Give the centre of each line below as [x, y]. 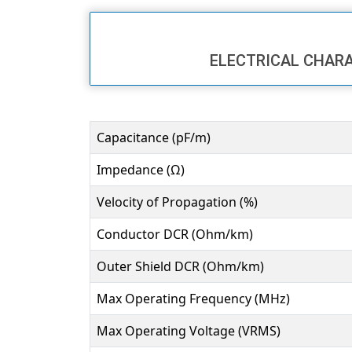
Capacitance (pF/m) [154, 138]
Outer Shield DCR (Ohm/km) [180, 267]
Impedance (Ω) [141, 170]
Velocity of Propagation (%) [177, 202]
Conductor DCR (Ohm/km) [175, 235]
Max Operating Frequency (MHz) [193, 299]
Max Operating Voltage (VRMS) [189, 331]
